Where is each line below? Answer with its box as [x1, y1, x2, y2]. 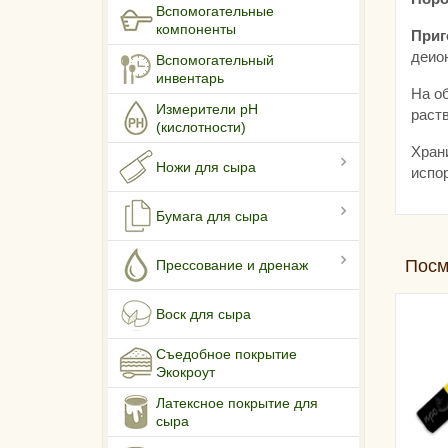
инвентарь [156, 70, 224, 87]
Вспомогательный [156, 52, 274, 69]
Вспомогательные [156, 3, 274, 20]
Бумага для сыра [156, 208, 268, 225]
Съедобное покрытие [156, 346, 297, 363]
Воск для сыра [156, 306, 251, 323]
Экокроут [156, 364, 215, 381]
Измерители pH [156, 101, 258, 118]
